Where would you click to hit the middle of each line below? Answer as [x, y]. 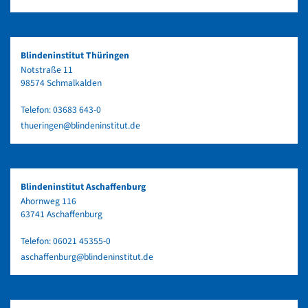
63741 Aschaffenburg [62, 214]
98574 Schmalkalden [61, 83]
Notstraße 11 [47, 70]
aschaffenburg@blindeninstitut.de [87, 257]
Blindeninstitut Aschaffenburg [83, 187]
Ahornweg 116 [48, 201]
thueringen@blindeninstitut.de [80, 126]
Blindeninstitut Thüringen [75, 56]
